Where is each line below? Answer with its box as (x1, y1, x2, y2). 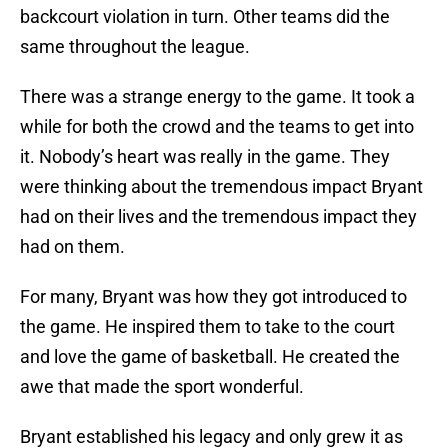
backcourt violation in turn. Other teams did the (20, 6, 390, 28)
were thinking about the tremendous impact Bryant (20, 176, 423, 198)
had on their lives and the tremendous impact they (20, 206, 417, 228)
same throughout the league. (20, 36, 250, 58)
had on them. (20, 236, 125, 258)
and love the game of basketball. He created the (20, 346, 400, 368)
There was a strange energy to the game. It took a (20, 86, 415, 108)
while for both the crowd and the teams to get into (20, 116, 414, 138)
